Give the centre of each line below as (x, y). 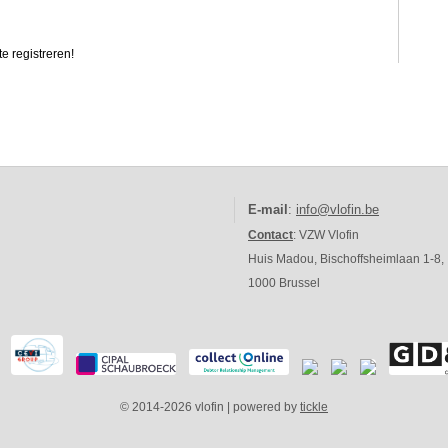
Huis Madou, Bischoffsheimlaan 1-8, (346, 259)
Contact (270, 235)
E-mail (268, 209)
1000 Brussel (284, 283)
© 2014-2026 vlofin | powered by (210, 407)
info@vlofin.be (337, 209)
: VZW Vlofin (326, 235)
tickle (314, 407)
